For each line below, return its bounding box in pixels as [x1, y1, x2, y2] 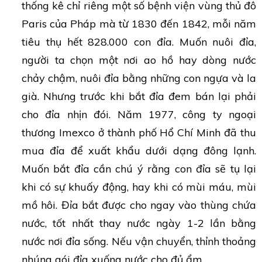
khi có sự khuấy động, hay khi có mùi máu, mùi [22, 180, 256, 194]
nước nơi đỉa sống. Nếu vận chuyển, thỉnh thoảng [22, 234, 256, 248]
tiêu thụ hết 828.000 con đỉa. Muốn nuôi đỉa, [22, 35, 256, 49]
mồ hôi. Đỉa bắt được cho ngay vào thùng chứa [22, 198, 256, 212]
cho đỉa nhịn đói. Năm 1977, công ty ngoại [22, 107, 256, 121]
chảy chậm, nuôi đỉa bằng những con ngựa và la [22, 71, 256, 85]
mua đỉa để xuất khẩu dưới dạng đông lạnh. [22, 143, 256, 157]
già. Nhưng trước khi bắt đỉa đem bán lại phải [22, 89, 256, 103]
